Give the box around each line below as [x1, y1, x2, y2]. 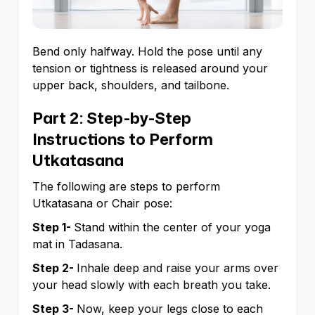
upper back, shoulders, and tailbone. [32, 78, 233, 93]
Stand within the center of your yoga [74, 220, 271, 235]
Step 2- [32, 261, 77, 276]
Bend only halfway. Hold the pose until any [32, 44, 262, 59]
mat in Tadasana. [32, 237, 122, 252]
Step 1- [32, 220, 74, 235]
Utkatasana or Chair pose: [32, 196, 176, 211]
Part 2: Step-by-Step [32, 107, 191, 129]
